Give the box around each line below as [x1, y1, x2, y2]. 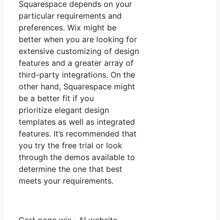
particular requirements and [19, 11, 122, 21]
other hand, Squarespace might [19, 82, 135, 92]
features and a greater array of [19, 58, 134, 68]
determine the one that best [19, 164, 122, 174]
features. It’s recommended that [19, 129, 137, 139]
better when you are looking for [19, 34, 137, 45]
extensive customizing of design [19, 46, 139, 56]
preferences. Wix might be [19, 23, 116, 33]
